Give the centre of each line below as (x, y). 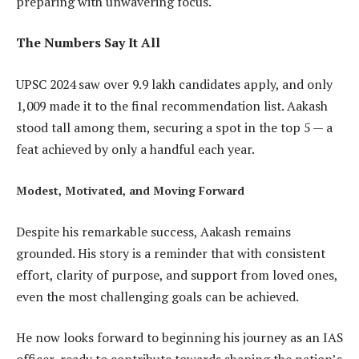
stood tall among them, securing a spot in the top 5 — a (174, 127)
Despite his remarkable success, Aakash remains (153, 231)
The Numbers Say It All (88, 43)
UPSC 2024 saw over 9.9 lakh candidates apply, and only (174, 84)
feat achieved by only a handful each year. (135, 149)
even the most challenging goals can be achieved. (157, 296)
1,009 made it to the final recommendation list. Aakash (172, 105)
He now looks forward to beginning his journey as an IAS (179, 338)
